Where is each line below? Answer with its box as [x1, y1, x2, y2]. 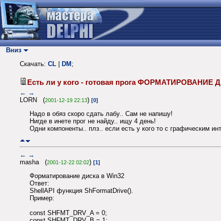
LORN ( [20, 96, 45, 104]
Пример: [30, 194, 54, 202]
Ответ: [30, 180, 49, 187]
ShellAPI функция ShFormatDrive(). [30, 187, 133, 195]
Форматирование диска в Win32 [30, 172, 124, 180]
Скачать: [20, 60, 48, 68]
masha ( [20, 158, 47, 166]
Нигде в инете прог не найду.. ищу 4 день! [30, 117, 156, 125]
